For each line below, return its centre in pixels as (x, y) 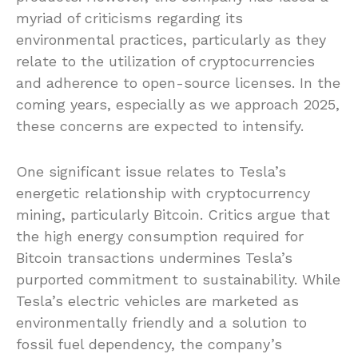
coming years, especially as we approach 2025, (178, 105)
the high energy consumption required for (160, 237)
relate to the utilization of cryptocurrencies (165, 62)
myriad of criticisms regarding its (129, 18)
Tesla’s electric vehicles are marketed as (157, 301)
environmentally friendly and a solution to (161, 323)
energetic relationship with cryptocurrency (163, 193)
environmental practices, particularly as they (171, 40)
